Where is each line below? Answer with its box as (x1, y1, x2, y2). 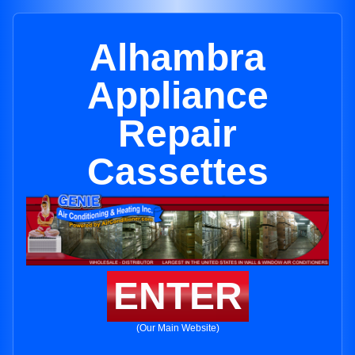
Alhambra (90, 36, 265, 78)
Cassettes (86, 151, 269, 193)
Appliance (86, 74, 269, 116)
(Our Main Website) (136, 323, 219, 334)
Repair (118, 113, 237, 155)
